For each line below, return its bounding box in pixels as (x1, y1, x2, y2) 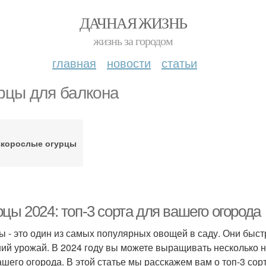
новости (107, 54, 151, 71)
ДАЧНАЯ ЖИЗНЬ (79, 12, 187, 33)
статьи (161, 54, 197, 71)
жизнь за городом (93, 33, 173, 49)
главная (52, 54, 96, 71)
